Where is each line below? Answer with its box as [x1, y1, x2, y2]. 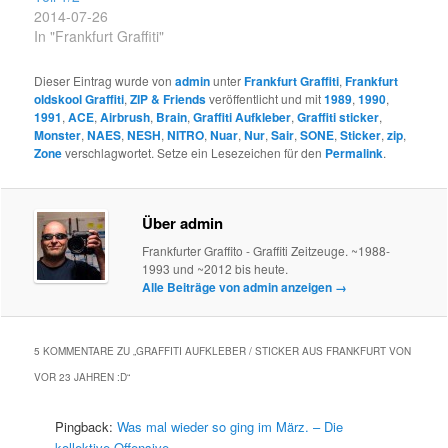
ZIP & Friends [130, 89, 207, 108]
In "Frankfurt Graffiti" [34, 25, 165, 46]
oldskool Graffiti [34, 89, 125, 108]
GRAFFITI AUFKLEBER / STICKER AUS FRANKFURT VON [136, 344, 412, 359]
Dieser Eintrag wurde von [34, 71, 176, 89]
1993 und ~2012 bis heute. [142, 260, 289, 278]
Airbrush [100, 107, 151, 126]
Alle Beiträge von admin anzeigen [142, 278, 336, 297]
